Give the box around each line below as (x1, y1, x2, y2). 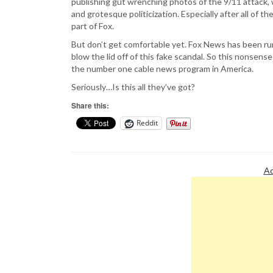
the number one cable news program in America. (71, 63, 253, 74)
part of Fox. (71, 20, 114, 31)
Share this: (71, 99, 109, 111)
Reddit (136, 118, 158, 128)
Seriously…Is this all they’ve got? (71, 81, 195, 92)
